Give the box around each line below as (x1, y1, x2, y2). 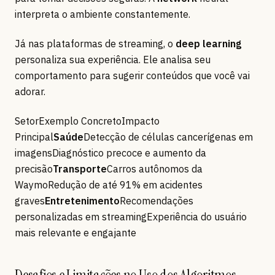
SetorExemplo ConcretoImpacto (15, 115, 160, 128)
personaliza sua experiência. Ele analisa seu (15, 53, 211, 66)
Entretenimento (45, 195, 120, 207)
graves (15, 195, 45, 207)
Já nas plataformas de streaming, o (15, 37, 176, 50)
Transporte (53, 163, 107, 176)
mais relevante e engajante (15, 227, 136, 239)
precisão (15, 163, 53, 176)
